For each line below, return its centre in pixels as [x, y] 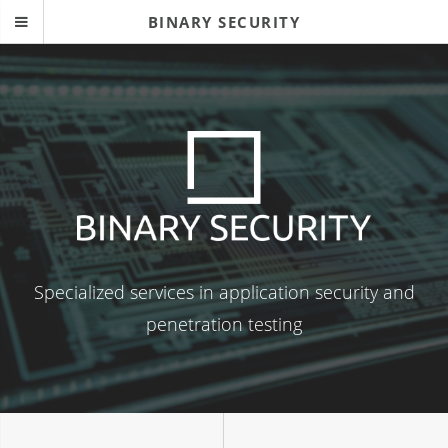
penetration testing [224, 323]
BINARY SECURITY [224, 22]
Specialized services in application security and [224, 291]
